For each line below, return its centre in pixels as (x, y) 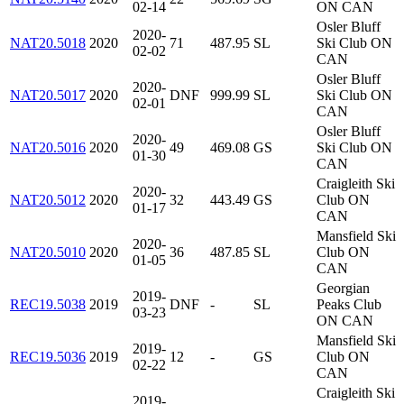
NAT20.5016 (48, 148)
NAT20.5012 (48, 200)
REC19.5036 (48, 357)
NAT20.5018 (48, 43)
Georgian (343, 289)
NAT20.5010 (48, 252)
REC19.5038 (48, 305)
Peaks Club (349, 305)
